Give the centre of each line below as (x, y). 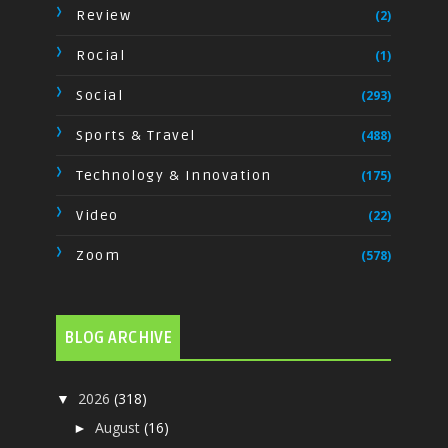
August (120, 427)
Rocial (101, 55)
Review (104, 15)
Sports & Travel (136, 135)
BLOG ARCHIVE (118, 337)
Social (100, 95)
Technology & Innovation (174, 175)
